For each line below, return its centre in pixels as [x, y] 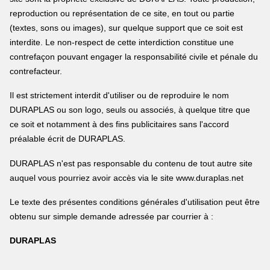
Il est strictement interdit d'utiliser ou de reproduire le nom [120, 96]
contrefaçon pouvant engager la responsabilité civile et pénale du [134, 56]
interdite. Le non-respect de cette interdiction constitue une [122, 42]
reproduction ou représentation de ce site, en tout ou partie [122, 13]
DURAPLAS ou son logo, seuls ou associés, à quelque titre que [130, 110]
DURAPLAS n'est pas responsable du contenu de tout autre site [131, 163]
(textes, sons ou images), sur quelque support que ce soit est [127, 27]
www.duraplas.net [210, 177]
